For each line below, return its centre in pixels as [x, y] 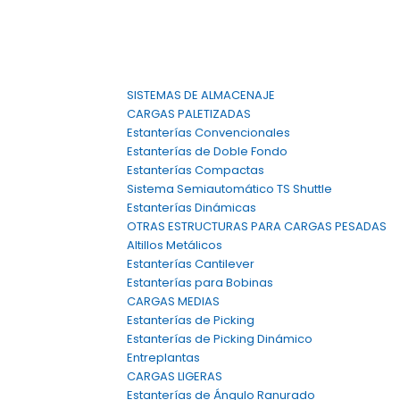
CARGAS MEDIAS [173, 301]
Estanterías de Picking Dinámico [220, 339]
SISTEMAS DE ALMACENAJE [201, 95]
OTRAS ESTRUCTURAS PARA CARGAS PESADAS [257, 226]
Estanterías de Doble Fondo [207, 151]
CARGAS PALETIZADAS [189, 114]
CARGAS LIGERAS [175, 376]
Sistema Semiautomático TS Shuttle [229, 189]
